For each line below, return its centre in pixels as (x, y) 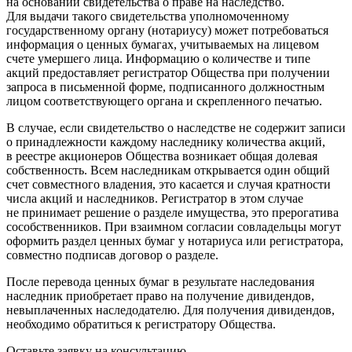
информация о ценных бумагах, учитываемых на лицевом (163, 44)
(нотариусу (178, 30)
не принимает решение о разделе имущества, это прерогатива (172, 212)
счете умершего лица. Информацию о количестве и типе (158, 58)
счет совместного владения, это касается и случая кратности (169, 184)
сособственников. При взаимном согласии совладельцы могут (174, 226)
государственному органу (75, 30)
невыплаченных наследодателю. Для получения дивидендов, (170, 310)
